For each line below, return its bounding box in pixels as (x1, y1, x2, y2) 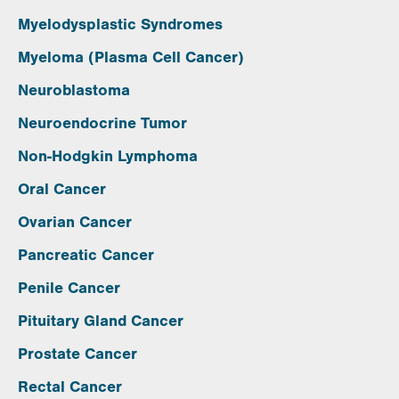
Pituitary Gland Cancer (18, 312, 183, 331)
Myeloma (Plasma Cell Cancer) (18, 48, 244, 68)
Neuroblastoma (18, 81, 130, 101)
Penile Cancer (18, 279, 120, 298)
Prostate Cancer (18, 345, 137, 364)
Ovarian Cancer (18, 213, 132, 232)
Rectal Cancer (18, 378, 122, 397)
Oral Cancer (18, 180, 106, 199)
